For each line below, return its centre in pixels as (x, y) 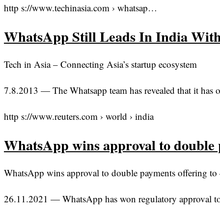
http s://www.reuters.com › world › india (79, 116)
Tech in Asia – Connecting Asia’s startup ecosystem (100, 64)
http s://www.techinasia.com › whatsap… (81, 7)
